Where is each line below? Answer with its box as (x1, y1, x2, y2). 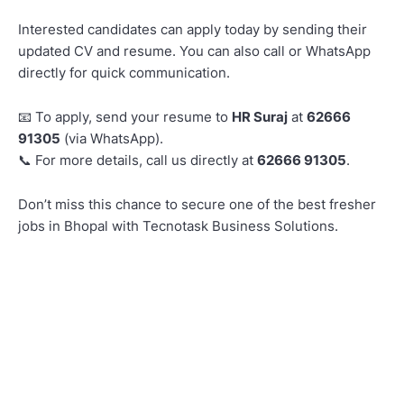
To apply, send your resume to (32, 107, 232, 125)
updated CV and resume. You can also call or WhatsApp (18, 41, 371, 60)
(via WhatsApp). (60, 129, 163, 147)
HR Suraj (232, 107, 288, 125)
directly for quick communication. (18, 63, 230, 81)
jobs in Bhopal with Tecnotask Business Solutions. (18, 216, 338, 234)
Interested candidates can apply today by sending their (18, 20, 367, 38)
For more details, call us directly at (32, 151, 257, 169)
